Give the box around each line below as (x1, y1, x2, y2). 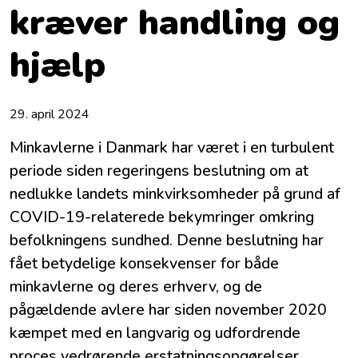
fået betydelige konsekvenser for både (10, 253, 279, 275)
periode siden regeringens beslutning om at (10, 160, 308, 182)
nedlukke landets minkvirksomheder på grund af (10, 183, 340, 205)
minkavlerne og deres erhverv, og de (10, 276, 262, 298)
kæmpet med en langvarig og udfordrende (10, 322, 300, 344)
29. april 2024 (10, 105, 89, 124)
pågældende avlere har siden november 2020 (10, 299, 327, 321)
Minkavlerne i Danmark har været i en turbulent (10, 137, 334, 159)
